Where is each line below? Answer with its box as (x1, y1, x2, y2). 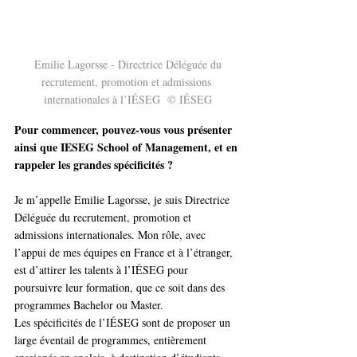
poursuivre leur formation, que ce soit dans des (14, 280, 228, 296)
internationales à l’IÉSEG (43, 92, 163, 108)
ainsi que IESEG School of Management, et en (14, 139, 241, 156)
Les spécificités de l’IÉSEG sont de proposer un (14, 315, 233, 331)
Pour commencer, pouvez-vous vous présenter (14, 121, 235, 139)
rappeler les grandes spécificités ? (14, 156, 173, 174)
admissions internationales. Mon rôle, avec (14, 227, 209, 243)
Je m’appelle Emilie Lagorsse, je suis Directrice (14, 192, 233, 208)
